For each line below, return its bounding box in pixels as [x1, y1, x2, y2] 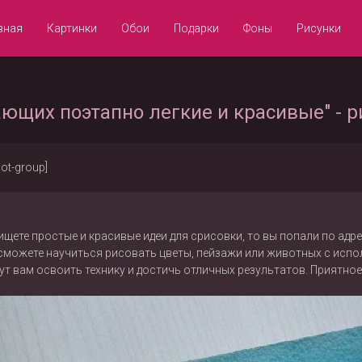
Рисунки [297, 22, 341, 35]
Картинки [47, 22, 97, 35]
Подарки [174, 22, 219, 35]
